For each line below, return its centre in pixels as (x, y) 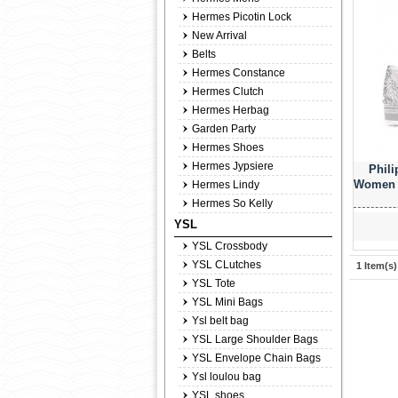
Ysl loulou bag (227, 377)
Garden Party (224, 129)
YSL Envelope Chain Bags (256, 358)
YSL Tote (214, 283)
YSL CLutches (227, 265)
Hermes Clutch (228, 92)
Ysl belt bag (220, 321)
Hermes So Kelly (232, 203)
